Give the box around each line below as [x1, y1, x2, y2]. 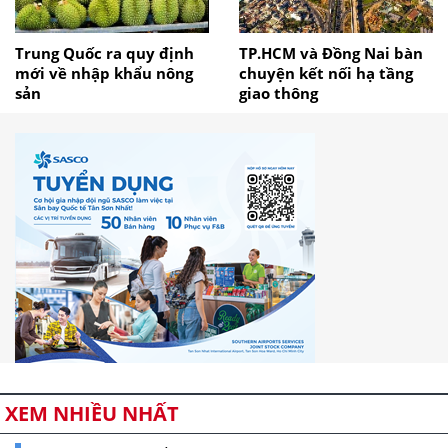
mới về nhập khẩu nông [15, 63, 193, 84]
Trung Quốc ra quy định [15, 43, 194, 64]
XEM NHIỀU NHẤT [5, 400, 179, 428]
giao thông [239, 83, 318, 104]
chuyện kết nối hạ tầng [239, 63, 413, 84]
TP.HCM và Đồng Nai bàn [239, 43, 423, 64]
